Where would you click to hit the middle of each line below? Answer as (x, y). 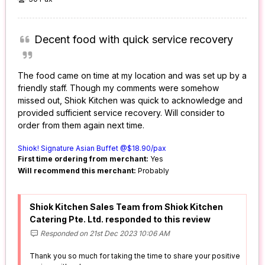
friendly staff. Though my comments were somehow (119, 88)
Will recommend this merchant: (77, 171)
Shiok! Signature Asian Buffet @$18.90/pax (92, 148)
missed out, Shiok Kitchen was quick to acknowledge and (130, 101)
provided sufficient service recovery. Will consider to (122, 113)
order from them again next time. (81, 125)
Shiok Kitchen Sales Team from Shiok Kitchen (127, 207)
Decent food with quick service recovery (133, 40)
